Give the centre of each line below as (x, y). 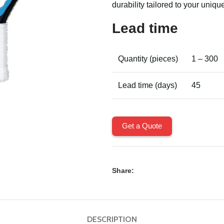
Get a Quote (142, 126)
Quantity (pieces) (148, 59)
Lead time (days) (147, 85)
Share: (123, 170)
